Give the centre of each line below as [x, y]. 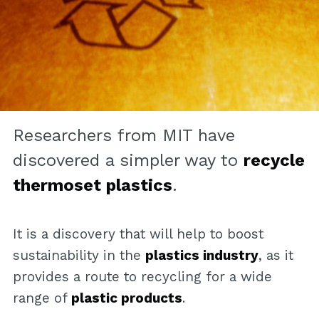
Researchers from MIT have [124, 136]
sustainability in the [79, 256]
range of [42, 298]
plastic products [126, 298]
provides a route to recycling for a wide [142, 277]
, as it [276, 256]
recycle [274, 161]
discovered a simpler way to [128, 161]
